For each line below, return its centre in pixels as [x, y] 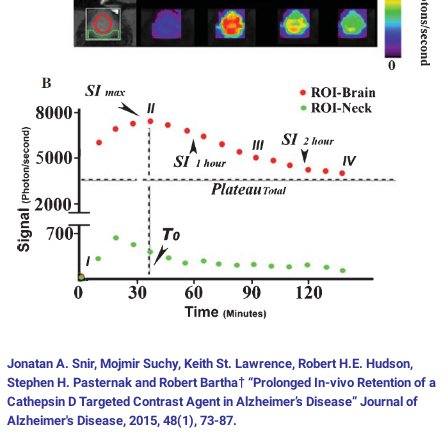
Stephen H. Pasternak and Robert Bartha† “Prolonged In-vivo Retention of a [221, 383]
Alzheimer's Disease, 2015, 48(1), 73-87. [121, 421]
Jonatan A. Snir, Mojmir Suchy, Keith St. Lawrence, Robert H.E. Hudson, [209, 364]
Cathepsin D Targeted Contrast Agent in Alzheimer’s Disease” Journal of [212, 402]
